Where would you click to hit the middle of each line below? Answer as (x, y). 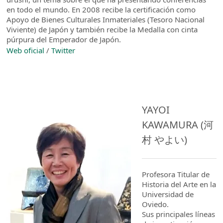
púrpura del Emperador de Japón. (64, 39)
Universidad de (168, 194)
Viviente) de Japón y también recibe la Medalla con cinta (102, 29)
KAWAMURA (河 (178, 124)
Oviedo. (156, 204)
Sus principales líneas (179, 214)
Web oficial (26, 50)
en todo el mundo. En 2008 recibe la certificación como (101, 9)
